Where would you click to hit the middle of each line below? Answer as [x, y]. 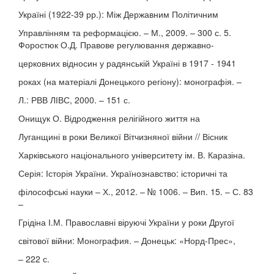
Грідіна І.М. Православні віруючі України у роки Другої [126, 222]
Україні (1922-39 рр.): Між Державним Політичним [118, 14]
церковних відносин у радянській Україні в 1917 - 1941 [127, 63]
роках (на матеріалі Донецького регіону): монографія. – [130, 81]
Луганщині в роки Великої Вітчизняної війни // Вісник [123, 136]
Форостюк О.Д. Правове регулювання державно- [116, 45]
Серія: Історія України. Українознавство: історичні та [123, 173]
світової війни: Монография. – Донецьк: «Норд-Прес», [127, 240]
